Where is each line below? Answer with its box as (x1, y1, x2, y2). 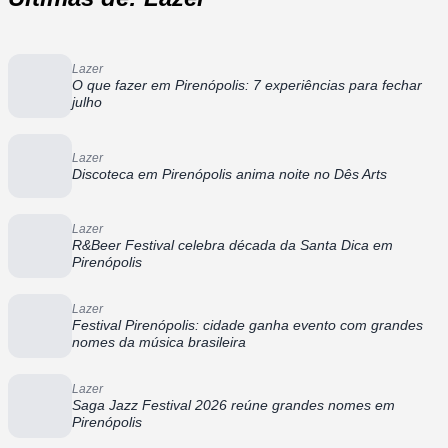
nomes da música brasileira (72, 334, 246, 351)
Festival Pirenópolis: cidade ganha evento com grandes (72, 317, 423, 334)
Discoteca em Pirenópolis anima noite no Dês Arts (72, 165, 387, 182)
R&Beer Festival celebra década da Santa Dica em (72, 237, 393, 254)
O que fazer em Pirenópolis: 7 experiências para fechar (72, 77, 422, 94)
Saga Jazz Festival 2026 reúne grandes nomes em (72, 397, 395, 414)
